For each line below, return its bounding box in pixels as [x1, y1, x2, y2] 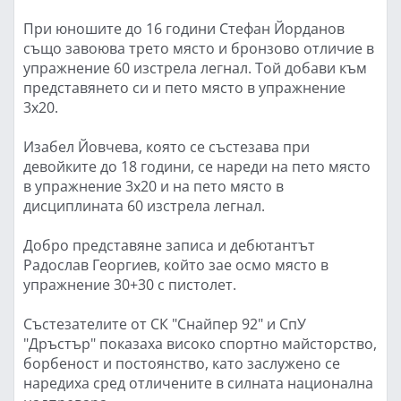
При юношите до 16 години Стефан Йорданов [23, 18, 345, 38]
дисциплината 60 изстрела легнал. [23, 195, 265, 215]
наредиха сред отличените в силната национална [23, 372, 373, 392]
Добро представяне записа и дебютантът [23, 235, 315, 254]
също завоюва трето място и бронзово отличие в [23, 38, 374, 57]
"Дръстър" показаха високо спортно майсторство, [23, 333, 377, 353]
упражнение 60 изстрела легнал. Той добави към [23, 57, 367, 77]
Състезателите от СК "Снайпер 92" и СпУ [23, 313, 306, 333]
